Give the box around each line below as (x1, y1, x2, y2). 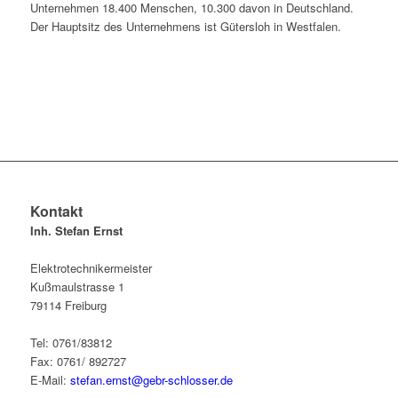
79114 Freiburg (29, 297, 107, 314)
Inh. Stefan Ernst (29, 222, 123, 240)
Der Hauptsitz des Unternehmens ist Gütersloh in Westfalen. (29, 18, 341, 36)
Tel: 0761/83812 (29, 334, 112, 352)
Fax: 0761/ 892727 (29, 353, 126, 370)
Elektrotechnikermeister (29, 259, 152, 277)
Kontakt (29, 201, 83, 222)
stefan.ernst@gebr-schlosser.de (69, 371, 233, 389)
